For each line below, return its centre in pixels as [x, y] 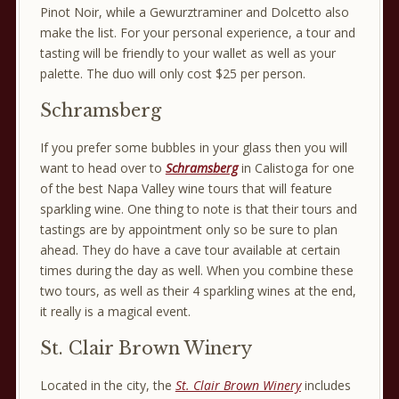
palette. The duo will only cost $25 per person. [172, 73]
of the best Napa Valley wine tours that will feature [186, 188]
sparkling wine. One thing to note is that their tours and [198, 208]
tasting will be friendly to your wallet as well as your [187, 53]
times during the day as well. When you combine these [196, 270]
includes [326, 385]
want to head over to [102, 167]
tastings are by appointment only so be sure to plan [188, 229]
